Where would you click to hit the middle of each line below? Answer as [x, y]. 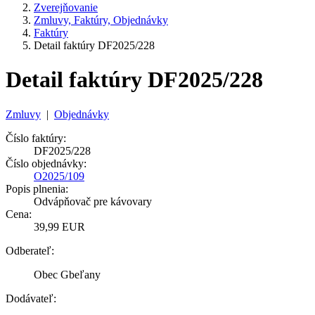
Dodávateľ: [31, 298]
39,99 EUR [59, 226]
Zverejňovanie [66, 7]
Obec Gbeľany [67, 274]
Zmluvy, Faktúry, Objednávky [101, 20]
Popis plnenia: [37, 188]
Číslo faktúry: [36, 138]
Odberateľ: [30, 250]
